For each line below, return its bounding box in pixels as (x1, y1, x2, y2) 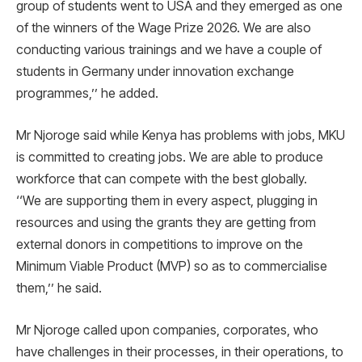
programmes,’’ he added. (16, 85, 158, 102)
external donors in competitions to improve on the (16, 236, 303, 253)
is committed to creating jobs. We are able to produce (16, 149, 323, 166)
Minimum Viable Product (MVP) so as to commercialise (16, 258, 327, 275)
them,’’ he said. (16, 280, 102, 297)
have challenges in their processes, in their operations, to (16, 343, 343, 360)
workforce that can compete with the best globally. (16, 170, 307, 187)
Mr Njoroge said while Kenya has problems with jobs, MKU (16, 127, 345, 144)
